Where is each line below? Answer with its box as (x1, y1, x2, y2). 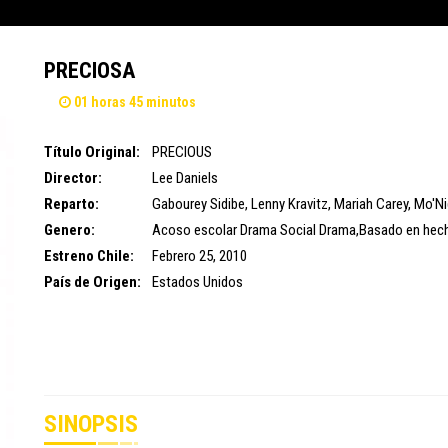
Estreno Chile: (43, 247, 134, 265)
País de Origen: (43, 273, 141, 291)
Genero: (43, 221, 95, 239)
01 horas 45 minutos (70, 94, 196, 110)
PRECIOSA (43, 58, 135, 83)
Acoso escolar (151, 221, 237, 239)
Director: (43, 169, 102, 187)
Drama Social (239, 221, 316, 239)
